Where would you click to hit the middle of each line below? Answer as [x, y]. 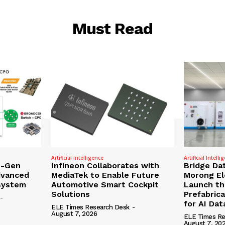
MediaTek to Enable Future [105, 175]
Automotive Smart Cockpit [105, 185]
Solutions [71, 194]
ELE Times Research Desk [90, 207]
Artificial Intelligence [78, 158]
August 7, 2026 [74, 214]
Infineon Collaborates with [105, 166]
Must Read [113, 29]
